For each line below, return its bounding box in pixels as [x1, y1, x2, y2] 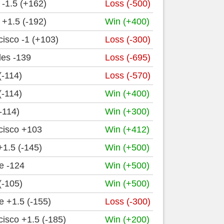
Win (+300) [105, 106, 149, 116]
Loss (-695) [105, 52, 150, 62]
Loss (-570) [105, 70, 150, 80]
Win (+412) [105, 124, 149, 134]
